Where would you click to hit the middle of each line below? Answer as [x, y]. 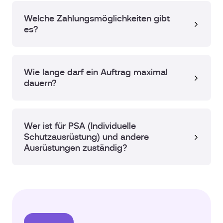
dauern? [40, 83]
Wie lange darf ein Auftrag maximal [96, 72]
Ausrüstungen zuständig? [75, 148]
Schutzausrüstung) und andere [86, 137]
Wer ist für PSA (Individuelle [80, 126]
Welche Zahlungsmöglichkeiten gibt [97, 19]
